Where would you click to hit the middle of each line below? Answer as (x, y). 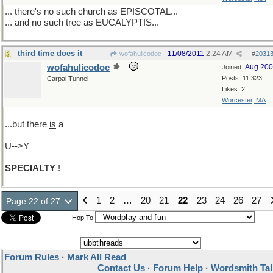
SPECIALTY (30, 168)
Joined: (233, 67)
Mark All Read (97, 257)
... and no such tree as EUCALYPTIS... (82, 23)
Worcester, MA (244, 100)
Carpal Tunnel (68, 79)
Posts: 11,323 (242, 78)
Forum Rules (32, 257)
